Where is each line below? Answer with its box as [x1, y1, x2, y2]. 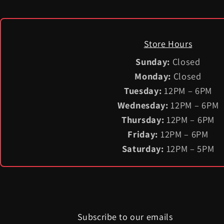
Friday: [127, 127, 158, 140]
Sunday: [135, 55, 170, 67]
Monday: [134, 69, 171, 82]
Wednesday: [117, 98, 168, 111]
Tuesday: [123, 84, 162, 96]
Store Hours [143, 37, 192, 49]
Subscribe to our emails [77, 210, 173, 222]
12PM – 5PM [163, 142, 214, 154]
